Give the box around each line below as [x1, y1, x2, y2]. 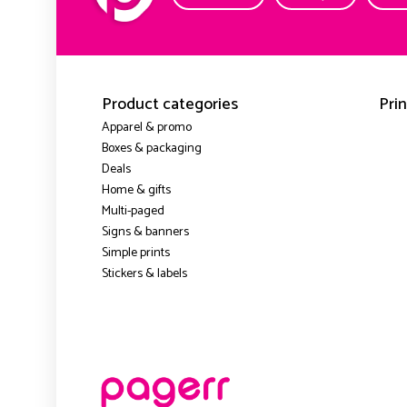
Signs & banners [101, 222, 189, 243]
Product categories [101, 91, 238, 119]
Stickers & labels [101, 263, 187, 285]
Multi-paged [101, 201, 164, 223]
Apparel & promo [101, 117, 192, 139]
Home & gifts [101, 180, 171, 202]
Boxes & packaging [101, 138, 202, 160]
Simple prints [101, 243, 170, 264]
